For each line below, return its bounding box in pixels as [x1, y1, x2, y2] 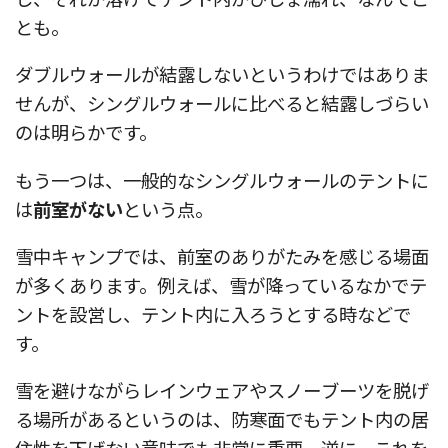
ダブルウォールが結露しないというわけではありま [15, 61, 429, 88]
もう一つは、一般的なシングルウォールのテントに [15, 166, 429, 193]
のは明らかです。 [15, 119, 157, 146]
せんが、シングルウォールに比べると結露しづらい [15, 90, 429, 117]
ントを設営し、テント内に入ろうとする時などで [15, 300, 411, 327]
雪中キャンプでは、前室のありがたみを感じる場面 [15, 242, 429, 269]
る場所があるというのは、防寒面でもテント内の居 [15, 406, 429, 433]
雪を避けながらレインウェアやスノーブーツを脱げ [15, 377, 429, 404]
